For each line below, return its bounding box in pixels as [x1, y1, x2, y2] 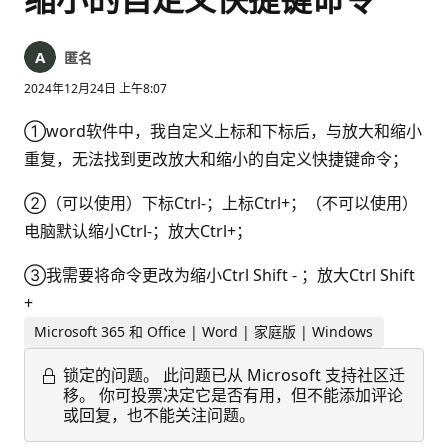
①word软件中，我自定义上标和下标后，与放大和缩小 [24, 120, 422, 142]
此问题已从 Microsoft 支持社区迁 [163, 363, 405, 386]
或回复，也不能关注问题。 [63, 403, 255, 426]
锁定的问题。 [63, 363, 159, 386]
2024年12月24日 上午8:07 [24, 80, 167, 97]
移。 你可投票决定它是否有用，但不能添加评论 [63, 383, 403, 406]
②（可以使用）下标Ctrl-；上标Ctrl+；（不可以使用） [24, 192, 418, 214]
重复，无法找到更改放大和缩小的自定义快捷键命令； [24, 148, 408, 170]
